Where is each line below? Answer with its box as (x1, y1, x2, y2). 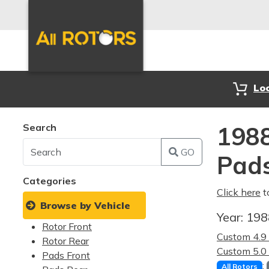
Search (23, 121, 56, 133)
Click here (217, 186, 261, 198)
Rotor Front (42, 220, 92, 232)
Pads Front (42, 249, 90, 261)
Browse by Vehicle (40, 199, 130, 211)
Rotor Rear (42, 235, 89, 247)
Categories (23, 175, 76, 187)
